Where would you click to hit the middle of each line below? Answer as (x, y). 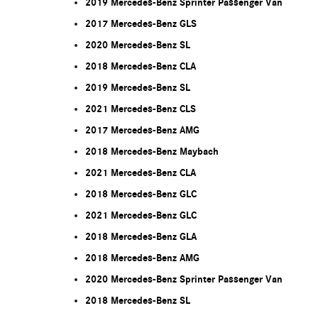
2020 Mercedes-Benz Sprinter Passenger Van (184, 279)
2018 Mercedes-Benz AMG (142, 258)
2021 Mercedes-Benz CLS (141, 109)
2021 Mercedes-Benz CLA (141, 172)
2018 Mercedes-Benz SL (138, 300)
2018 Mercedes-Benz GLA (141, 236)
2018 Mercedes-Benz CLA (141, 66)
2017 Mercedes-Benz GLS (141, 23)
